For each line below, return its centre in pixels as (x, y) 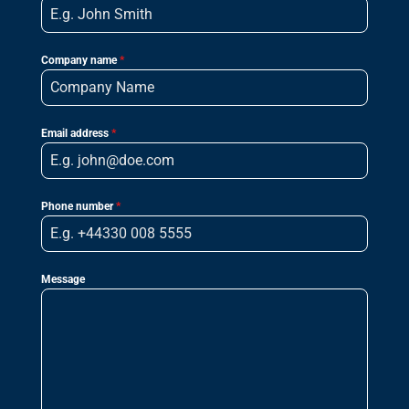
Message (63, 280)
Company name (80, 61)
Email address (76, 134)
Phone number (78, 207)
